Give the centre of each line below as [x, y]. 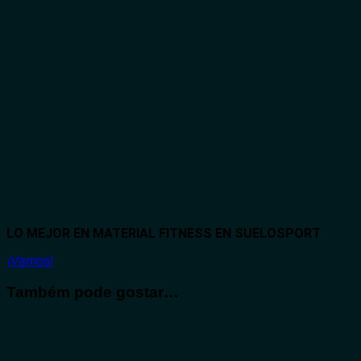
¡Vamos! [30, 261]
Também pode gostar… [93, 292]
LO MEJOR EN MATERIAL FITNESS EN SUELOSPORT [164, 234]
